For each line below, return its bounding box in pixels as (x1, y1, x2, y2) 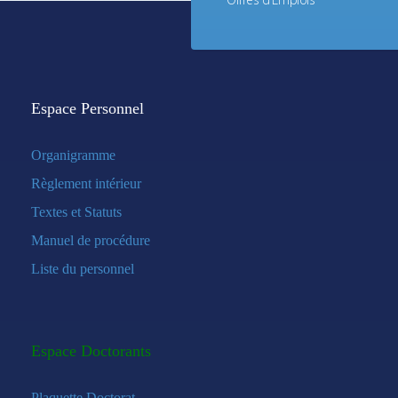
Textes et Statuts (31, 204, 122, 219)
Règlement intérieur (31, 176, 141, 191)
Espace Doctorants (31, 342, 151, 360)
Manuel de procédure (31, 233, 150, 248)
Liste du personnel (31, 261, 134, 276)
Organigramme (31, 147, 115, 163)
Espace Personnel (31, 99, 144, 117)
